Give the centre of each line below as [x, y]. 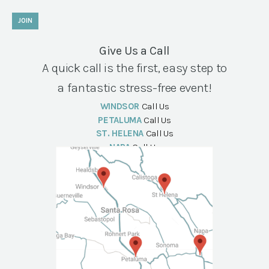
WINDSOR [119, 107]
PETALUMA [121, 120]
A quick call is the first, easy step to [134, 68]
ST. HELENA [120, 134]
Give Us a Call [134, 50]
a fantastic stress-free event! [134, 87]
